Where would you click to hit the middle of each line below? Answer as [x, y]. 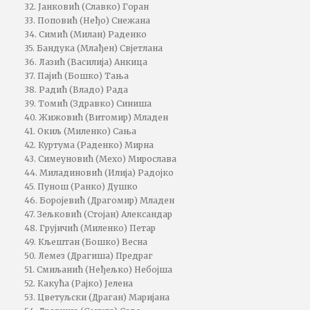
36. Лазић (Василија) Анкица [86, 62]
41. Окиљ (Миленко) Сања [80, 131]
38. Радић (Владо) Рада [76, 90]
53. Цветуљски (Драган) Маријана [97, 297]
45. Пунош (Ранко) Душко [81, 186]
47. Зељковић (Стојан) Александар [98, 214]
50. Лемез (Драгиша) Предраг [89, 256]
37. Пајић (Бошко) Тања [76, 76]
